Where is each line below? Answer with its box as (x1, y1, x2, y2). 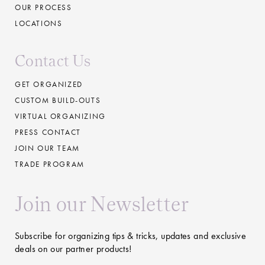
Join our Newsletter (15, 192, 189, 216)
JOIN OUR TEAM (15, 143, 80, 153)
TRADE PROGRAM (15, 159, 85, 169)
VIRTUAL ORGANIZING (15, 111, 106, 121)
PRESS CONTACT (15, 127, 81, 137)
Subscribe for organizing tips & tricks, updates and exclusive (15, 230, 247, 242)
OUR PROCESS (15, 2, 72, 12)
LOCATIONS (15, 18, 63, 28)
